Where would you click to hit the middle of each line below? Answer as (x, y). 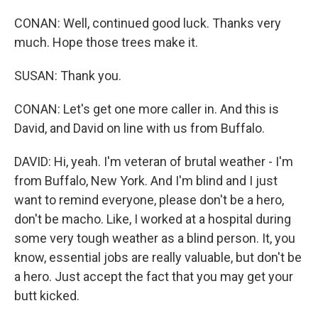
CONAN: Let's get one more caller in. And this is (147, 109)
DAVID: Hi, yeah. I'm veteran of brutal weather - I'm (154, 161)
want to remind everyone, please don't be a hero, (149, 200)
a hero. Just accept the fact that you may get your (154, 276)
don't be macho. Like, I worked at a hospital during (153, 219)
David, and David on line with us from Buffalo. (139, 128)
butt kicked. (47, 296)
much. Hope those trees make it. (106, 42)
